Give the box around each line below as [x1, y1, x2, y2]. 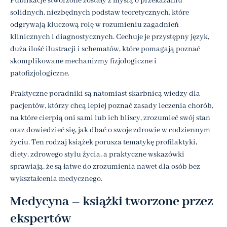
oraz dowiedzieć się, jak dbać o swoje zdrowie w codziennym [10, 125, 210, 135]
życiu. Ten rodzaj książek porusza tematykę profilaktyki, [10, 137, 197, 147]
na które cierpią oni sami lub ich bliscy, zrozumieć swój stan [10, 113, 210, 123]
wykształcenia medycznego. [10, 174, 102, 183]
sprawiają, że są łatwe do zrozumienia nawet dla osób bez [10, 162, 200, 171]
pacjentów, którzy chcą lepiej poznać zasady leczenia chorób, [10, 101, 213, 110]
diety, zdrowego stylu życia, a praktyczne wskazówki [10, 149, 184, 159]
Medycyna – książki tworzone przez [10, 193, 213, 210]
